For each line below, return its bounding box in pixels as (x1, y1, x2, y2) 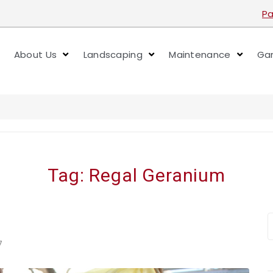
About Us (13, 48, 57, 62)
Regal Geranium (89, 164, 225, 186)
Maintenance (169, 48, 231, 62)
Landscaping (83, 48, 143, 62)
